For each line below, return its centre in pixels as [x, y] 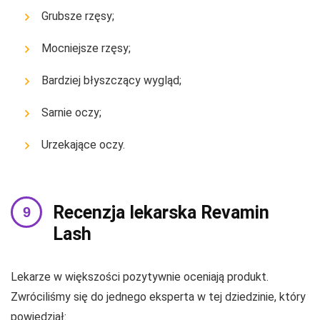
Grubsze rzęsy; [78, 16]
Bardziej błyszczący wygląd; [111, 81]
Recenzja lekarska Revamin [161, 213]
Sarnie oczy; [71, 113]
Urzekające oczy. [83, 145]
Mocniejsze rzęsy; [86, 49]
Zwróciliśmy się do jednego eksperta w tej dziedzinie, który [158, 297]
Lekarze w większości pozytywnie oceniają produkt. [140, 277]
